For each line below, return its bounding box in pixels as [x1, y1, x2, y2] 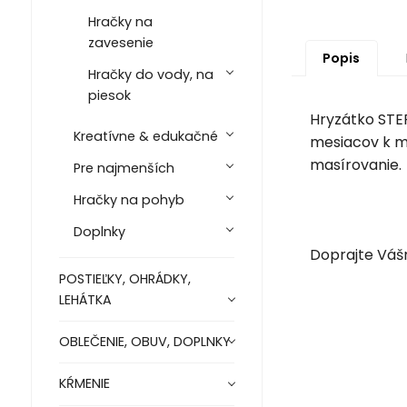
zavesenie [87, 34, 154, 53]
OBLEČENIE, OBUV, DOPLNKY [58, 333, 231, 352]
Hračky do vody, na [87, 65, 213, 84]
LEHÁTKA [58, 290, 112, 309]
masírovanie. [309, 154, 402, 175]
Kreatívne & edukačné [73, 127, 218, 146]
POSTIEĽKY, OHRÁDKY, [58, 269, 191, 288]
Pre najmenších [73, 159, 174, 178]
